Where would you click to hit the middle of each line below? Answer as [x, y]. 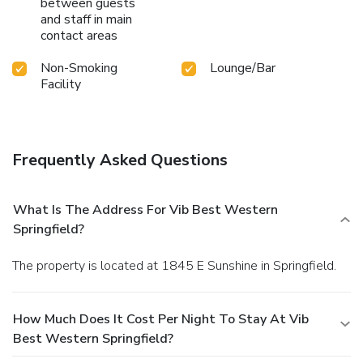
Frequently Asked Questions [120, 160]
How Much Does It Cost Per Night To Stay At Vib [161, 319]
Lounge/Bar [243, 68]
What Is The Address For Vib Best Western [145, 209]
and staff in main [86, 19]
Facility [61, 84]
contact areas [79, 35]
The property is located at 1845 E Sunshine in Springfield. [178, 265]
